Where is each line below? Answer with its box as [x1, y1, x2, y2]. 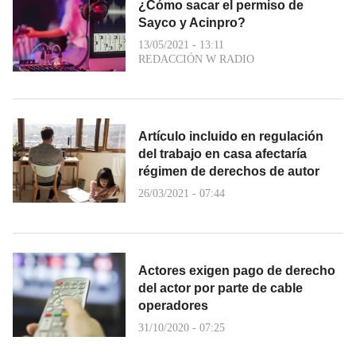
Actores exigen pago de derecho [138, 263, 335, 277]
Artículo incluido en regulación [138, 129, 323, 143]
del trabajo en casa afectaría [138, 146, 307, 161]
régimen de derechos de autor [138, 164, 319, 178]
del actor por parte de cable [138, 281, 303, 295]
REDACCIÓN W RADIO [138, 52, 254, 65]
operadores [138, 298, 208, 312]
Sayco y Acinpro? [138, 15, 246, 29]
